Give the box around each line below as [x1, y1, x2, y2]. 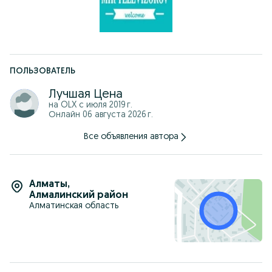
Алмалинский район [29, 191, 128, 200]
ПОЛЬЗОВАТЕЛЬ [10, 67, 75, 76]
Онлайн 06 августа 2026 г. [49, 110, 153, 120]
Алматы [29, 180, 67, 189]
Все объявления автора [84, 132, 178, 141]
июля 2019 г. [86, 101, 132, 110]
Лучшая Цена [49, 89, 123, 101]
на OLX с [49, 101, 86, 110]
